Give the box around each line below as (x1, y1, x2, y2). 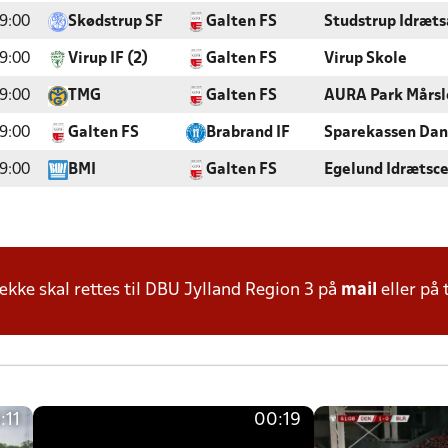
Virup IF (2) (68, 52, 148, 66)
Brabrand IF (206, 126, 290, 140)
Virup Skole (324, 52, 407, 66)
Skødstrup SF (68, 15, 163, 29)
